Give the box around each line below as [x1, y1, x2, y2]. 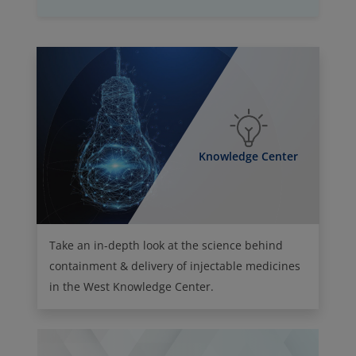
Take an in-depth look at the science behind [49, 237, 283, 253]
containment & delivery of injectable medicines [49, 257, 300, 273]
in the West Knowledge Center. [49, 278, 214, 294]
